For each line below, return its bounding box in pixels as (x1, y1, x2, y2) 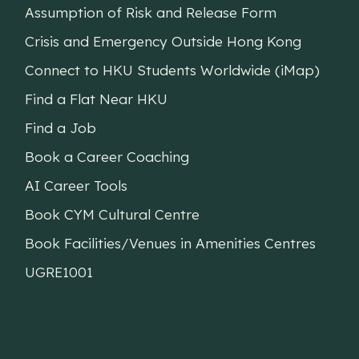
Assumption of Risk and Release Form (25, 3, 277, 21)
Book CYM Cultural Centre (25, 205, 200, 223)
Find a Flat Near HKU (25, 90, 168, 107)
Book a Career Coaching (25, 147, 190, 165)
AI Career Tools (25, 176, 128, 194)
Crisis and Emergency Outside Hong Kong (25, 32, 302, 50)
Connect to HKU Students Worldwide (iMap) (25, 61, 321, 79)
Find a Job (25, 119, 97, 136)
